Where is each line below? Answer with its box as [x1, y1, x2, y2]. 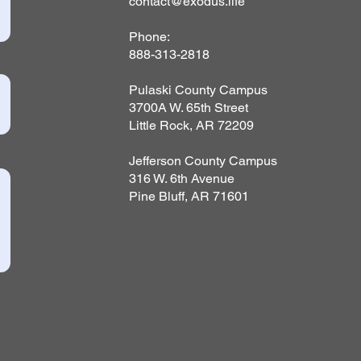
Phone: [128, 29, 170, 44]
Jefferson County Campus [128, 153, 277, 168]
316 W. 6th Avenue [128, 171, 234, 186]
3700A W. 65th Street [128, 100, 248, 115]
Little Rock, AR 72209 [128, 118, 254, 133]
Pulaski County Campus [128, 82, 268, 98]
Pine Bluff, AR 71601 [128, 189, 249, 204]
